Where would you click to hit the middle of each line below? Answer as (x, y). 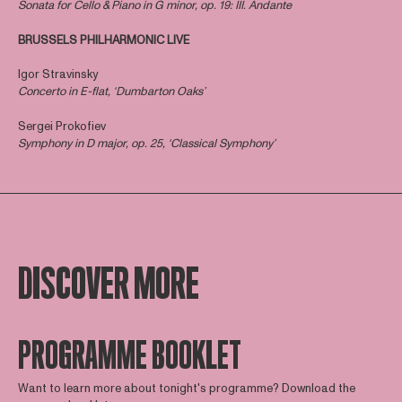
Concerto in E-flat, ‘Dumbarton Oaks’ (111, 92)
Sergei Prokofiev (61, 126)
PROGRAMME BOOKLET (129, 357)
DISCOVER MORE (108, 284)
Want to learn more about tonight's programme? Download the (186, 388)
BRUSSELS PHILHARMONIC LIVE (103, 40)
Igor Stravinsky (57, 75)
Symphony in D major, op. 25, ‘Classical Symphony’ (146, 143)
